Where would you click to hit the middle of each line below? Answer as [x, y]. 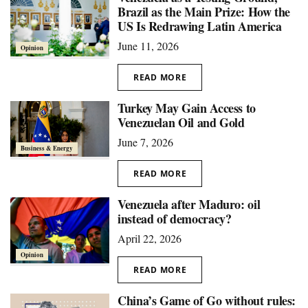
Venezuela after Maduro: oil [189, 204]
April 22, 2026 [150, 238]
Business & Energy [47, 148]
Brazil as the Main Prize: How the [204, 12]
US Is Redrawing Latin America [200, 26]
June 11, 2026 [148, 46]
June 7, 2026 [145, 142]
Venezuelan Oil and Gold [181, 122]
